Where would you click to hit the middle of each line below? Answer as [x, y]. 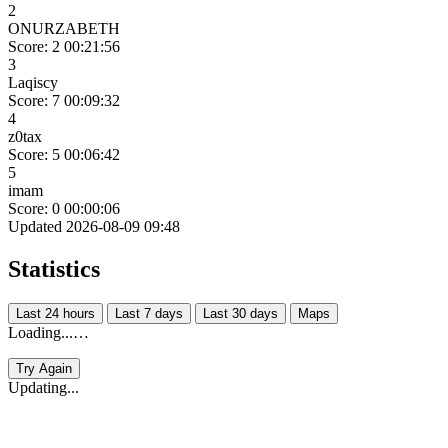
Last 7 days [149, 313]
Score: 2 [34, 46]
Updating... [43, 387]
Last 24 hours [55, 313]
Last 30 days [240, 313]
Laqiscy [33, 82]
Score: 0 [34, 208]
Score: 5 [34, 154]
